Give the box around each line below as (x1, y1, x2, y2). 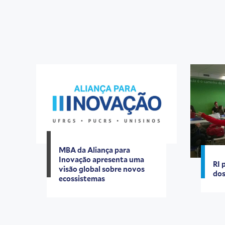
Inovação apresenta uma (59, 154, 144, 164)
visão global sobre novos (59, 164, 145, 174)
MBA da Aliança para (59, 145, 130, 155)
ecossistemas (59, 173, 105, 183)
